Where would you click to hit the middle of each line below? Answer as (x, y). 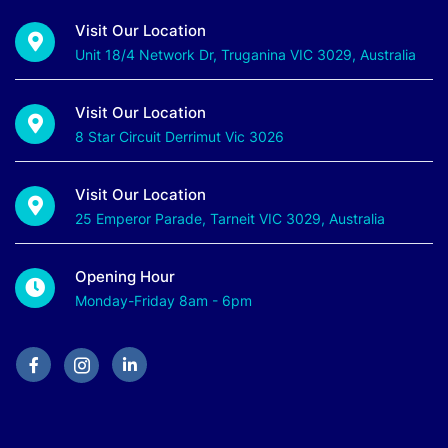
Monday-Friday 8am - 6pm (163, 301)
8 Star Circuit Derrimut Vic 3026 (179, 137)
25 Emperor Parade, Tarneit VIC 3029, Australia (230, 219)
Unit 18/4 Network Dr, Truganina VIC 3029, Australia (245, 55)
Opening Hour (125, 277)
